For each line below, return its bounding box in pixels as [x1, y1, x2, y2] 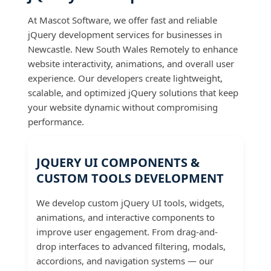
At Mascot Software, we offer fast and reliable [28, 14, 217, 27]
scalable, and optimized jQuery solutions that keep [28, 87, 238, 99]
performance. [28, 116, 84, 128]
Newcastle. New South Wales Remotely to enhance [28, 43, 238, 56]
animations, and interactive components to [36, 211, 215, 223]
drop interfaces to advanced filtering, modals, [36, 240, 226, 252]
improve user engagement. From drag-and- [36, 225, 218, 238]
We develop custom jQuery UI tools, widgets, [36, 196, 224, 209]
